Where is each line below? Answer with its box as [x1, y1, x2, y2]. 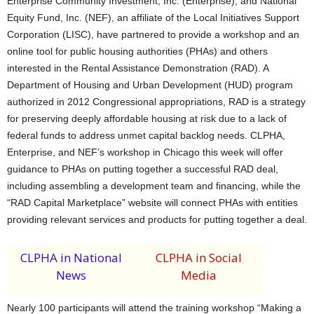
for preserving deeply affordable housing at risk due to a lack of [7, 113, 287, 124]
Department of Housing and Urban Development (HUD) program [7, 79, 293, 90]
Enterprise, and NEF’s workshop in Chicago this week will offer [7, 146, 283, 158]
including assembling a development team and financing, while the [7, 180, 301, 191]
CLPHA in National [20, 250, 122, 266]
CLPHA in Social [155, 250, 242, 266]
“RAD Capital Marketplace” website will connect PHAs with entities [7, 197, 298, 208]
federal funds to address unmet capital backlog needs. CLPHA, [7, 130, 285, 141]
